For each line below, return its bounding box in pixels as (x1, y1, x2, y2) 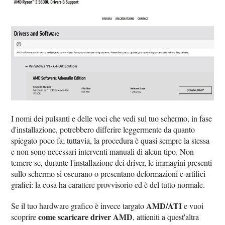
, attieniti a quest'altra (133, 211, 199, 222)
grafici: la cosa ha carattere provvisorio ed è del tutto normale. (11, 179, 205, 190)
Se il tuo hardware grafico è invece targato (11, 200, 147, 211)
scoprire (11, 211, 39, 222)
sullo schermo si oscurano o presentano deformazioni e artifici (11, 168, 206, 179)
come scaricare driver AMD (38, 211, 133, 223)
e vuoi (182, 200, 204, 211)
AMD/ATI (146, 200, 182, 212)
